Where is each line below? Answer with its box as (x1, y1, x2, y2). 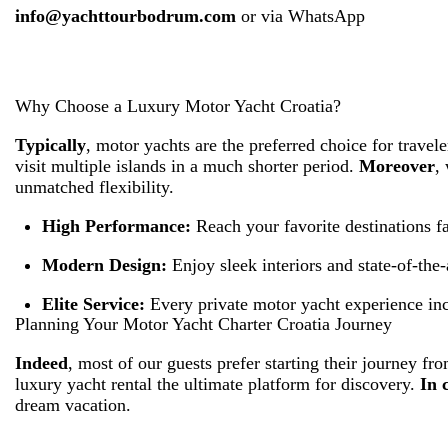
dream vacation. (15, 395, 131, 416)
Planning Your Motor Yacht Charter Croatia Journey (15, 314, 392, 335)
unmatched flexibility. (15, 177, 174, 198)
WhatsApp (288, 6, 365, 27)
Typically (15, 135, 86, 156)
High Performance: (42, 216, 191, 237)
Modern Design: (42, 255, 167, 276)
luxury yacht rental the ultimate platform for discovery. (15, 374, 420, 395)
